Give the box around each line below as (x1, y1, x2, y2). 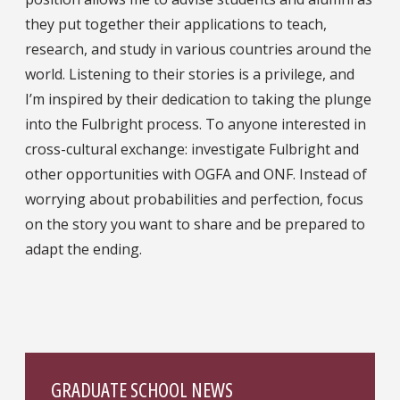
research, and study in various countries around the (25, 39, 371, 60)
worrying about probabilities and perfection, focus (25, 189, 363, 210)
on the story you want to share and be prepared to (25, 214, 365, 235)
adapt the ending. (25, 239, 142, 260)
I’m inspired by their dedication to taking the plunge (25, 89, 371, 110)
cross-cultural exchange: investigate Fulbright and (25, 139, 359, 160)
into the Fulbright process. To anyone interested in (25, 114, 366, 135)
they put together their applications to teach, (25, 14, 327, 35)
